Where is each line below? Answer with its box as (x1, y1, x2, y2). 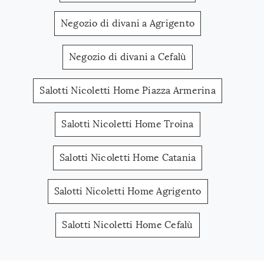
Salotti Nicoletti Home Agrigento (54, 186, 202, 197)
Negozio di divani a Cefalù (68, 51, 187, 63)
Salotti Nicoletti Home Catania (59, 152, 196, 164)
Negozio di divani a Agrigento (60, 18, 195, 29)
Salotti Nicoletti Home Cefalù (62, 219, 193, 231)
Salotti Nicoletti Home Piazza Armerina (39, 85, 216, 97)
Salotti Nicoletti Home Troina (61, 118, 194, 130)
